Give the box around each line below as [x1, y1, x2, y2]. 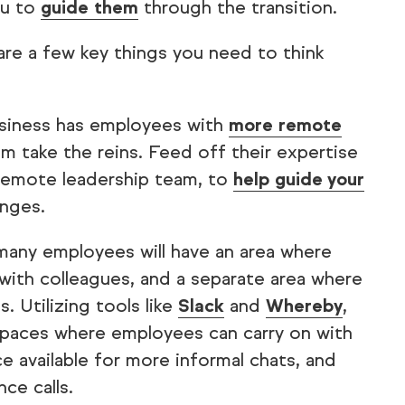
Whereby [266, 295, 343, 317]
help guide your [233, 168, 364, 191]
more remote [229, 114, 342, 137]
